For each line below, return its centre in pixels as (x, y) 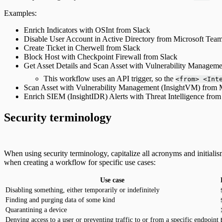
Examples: (20, 13)
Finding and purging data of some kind (60, 200)
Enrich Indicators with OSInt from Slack (87, 30)
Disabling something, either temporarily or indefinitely (83, 190)
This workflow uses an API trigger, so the (110, 78)
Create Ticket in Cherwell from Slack (82, 48)
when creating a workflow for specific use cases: (80, 162)
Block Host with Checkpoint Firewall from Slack (101, 56)
